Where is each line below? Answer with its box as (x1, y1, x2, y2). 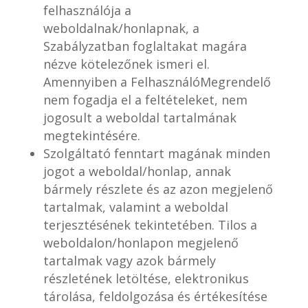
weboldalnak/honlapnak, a (43, 20, 199, 36)
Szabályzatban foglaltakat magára (43, 38, 247, 54)
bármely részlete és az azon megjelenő (43, 181, 273, 197)
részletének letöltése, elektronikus (43, 270, 249, 287)
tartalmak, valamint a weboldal (43, 199, 228, 215)
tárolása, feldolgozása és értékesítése (43, 288, 267, 305)
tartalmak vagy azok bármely (43, 252, 216, 269)
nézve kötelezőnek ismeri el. (43, 56, 210, 72)
